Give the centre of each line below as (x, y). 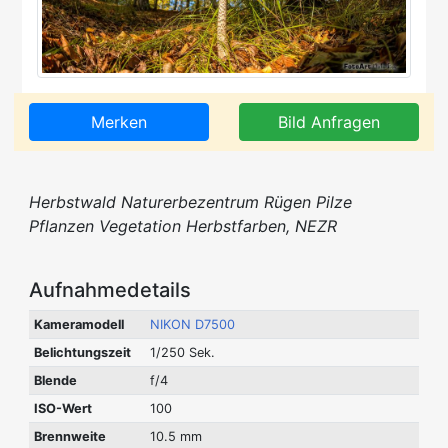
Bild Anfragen (329, 121)
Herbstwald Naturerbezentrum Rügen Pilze (190, 201)
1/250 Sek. (182, 352)
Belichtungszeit (82, 352)
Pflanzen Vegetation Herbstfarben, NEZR (183, 225)
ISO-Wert (62, 408)
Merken (119, 121)
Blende (55, 380)
